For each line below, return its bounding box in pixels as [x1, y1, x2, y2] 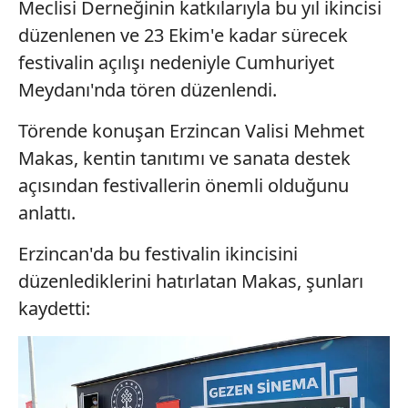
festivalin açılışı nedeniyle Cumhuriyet [18, 49, 334, 75]
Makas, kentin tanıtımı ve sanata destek [18, 145, 351, 170]
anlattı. [18, 199, 76, 225]
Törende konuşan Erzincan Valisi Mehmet [18, 117, 364, 143]
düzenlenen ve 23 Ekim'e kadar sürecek [18, 22, 348, 47]
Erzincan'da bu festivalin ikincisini [18, 240, 298, 266]
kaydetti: [18, 295, 90, 321]
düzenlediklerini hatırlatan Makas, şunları [18, 268, 363, 293]
